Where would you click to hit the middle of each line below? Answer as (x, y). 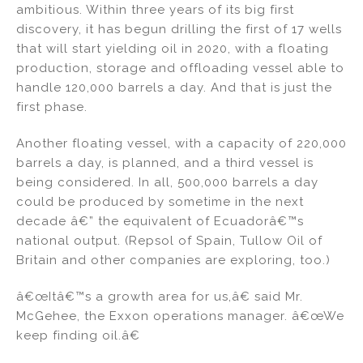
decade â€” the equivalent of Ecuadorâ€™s (160, 222)
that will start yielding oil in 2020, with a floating (173, 49)
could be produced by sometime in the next (160, 202)
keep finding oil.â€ (78, 336)
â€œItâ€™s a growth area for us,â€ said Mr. (160, 297)
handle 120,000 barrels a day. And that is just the (174, 88)
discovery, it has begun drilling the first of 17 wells (179, 30)
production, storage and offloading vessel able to (180, 68)
